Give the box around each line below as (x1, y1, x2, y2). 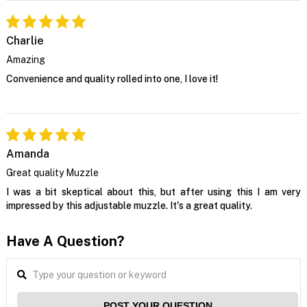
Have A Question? (5, 232, 124, 249)
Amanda (5, 147, 49, 160)
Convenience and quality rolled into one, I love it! (5, 73, 218, 84)
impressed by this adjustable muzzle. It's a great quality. (5, 199, 252, 211)
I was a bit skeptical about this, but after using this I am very (5, 186, 302, 197)
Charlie (5, 34, 44, 47)
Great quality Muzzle (5, 167, 99, 178)
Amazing (5, 53, 45, 65)
